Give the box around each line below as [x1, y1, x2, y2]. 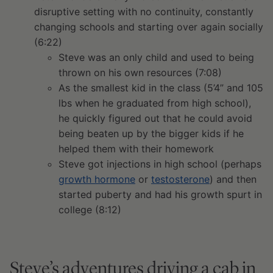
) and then [210, 173, 257, 185]
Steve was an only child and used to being [58, 51, 254, 63]
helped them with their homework [58, 143, 214, 155]
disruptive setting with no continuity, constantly [34, 5, 253, 18]
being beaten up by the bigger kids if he [58, 127, 244, 140]
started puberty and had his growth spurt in [58, 188, 262, 200]
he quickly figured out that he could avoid [58, 112, 252, 124]
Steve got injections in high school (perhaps [58, 158, 261, 170]
